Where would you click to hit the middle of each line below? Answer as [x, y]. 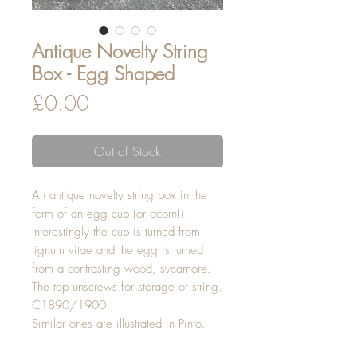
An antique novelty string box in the [120, 195]
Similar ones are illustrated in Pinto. [119, 324]
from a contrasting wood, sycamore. [122, 269]
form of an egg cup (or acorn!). [110, 214]
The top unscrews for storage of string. [127, 287]
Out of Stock [127, 151]
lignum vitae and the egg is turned [118, 250]
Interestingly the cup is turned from [116, 232]
